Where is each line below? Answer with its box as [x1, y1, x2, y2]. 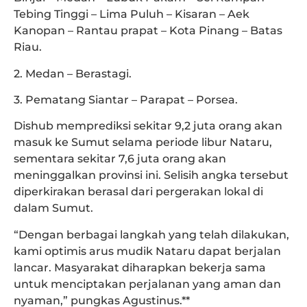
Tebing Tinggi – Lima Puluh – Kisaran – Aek [14, 8, 249, 21]
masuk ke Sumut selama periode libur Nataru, [14, 136, 272, 149]
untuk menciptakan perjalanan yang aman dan [14, 277, 281, 291]
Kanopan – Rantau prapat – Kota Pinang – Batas [14, 24, 282, 38]
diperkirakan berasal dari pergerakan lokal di [14, 185, 263, 199]
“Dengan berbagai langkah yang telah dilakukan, [14, 228, 289, 241]
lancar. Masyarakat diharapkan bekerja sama [14, 260, 266, 274]
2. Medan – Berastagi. [14, 66, 132, 80]
